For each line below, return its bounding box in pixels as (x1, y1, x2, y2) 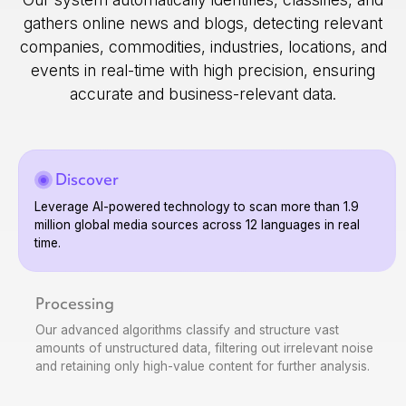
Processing (35, 293, 115, 314)
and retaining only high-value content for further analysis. (35, 358, 371, 373)
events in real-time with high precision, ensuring (31, 61, 375, 81)
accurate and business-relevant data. (70, 84, 336, 104)
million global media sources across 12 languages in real (34, 217, 360, 233)
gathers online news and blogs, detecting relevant (24, 14, 382, 34)
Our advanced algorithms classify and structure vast (35, 322, 340, 337)
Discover (55, 169, 120, 190)
